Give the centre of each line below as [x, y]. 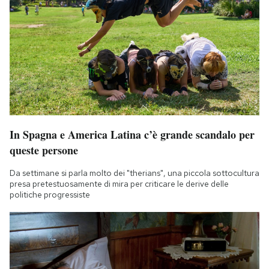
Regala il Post [63, 25]
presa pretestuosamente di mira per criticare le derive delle [119, 184]
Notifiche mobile [70, 9]
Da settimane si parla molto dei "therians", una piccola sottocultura [134, 173]
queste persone [44, 150]
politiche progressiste [50, 195]
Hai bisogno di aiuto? [77, 41]
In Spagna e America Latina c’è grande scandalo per [132, 135]
